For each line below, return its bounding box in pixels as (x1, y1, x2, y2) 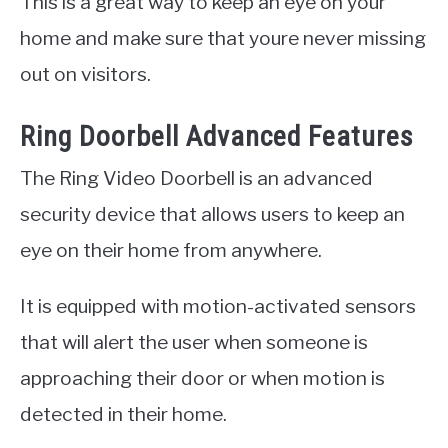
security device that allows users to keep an (20, 201, 405, 226)
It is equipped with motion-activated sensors (20, 293, 416, 318)
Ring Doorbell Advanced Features (20, 119, 414, 153)
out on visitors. (20, 62, 151, 87)
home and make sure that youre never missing (20, 26, 426, 51)
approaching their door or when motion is (20, 365, 385, 390)
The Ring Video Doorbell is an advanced (20, 165, 373, 190)
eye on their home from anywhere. (20, 237, 322, 262)
